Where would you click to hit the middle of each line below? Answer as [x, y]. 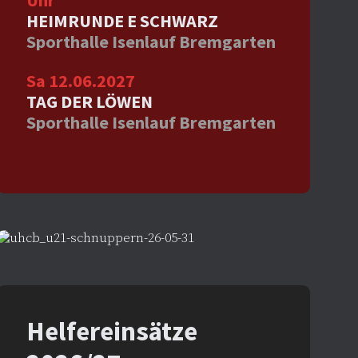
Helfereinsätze [111, 331]
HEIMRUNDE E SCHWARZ [122, 21]
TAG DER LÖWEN [89, 101]
